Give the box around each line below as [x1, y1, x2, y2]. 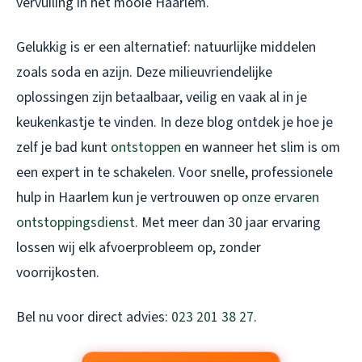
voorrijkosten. [16, 263, 99, 284]
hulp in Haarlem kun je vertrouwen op [16, 187, 242, 208]
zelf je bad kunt [16, 137, 111, 158]
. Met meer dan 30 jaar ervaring [135, 213, 321, 234]
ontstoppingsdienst [16, 213, 135, 234]
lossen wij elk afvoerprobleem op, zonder [16, 238, 261, 259]
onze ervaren [242, 187, 319, 208]
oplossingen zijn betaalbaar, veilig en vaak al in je [16, 87, 307, 108]
